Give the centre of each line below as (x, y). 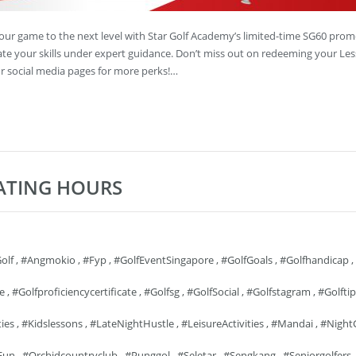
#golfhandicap (314, 260)
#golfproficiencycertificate (74, 292)
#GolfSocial (213, 292)
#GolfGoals (247, 260)
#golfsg (162, 292)
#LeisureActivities (222, 323)
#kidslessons (52, 323)
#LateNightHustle (132, 323)
